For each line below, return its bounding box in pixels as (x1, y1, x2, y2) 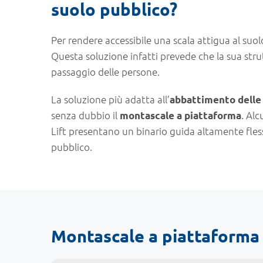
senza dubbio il (51, 109, 120, 122)
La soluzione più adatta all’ (51, 93, 170, 106)
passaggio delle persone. (51, 65, 160, 78)
